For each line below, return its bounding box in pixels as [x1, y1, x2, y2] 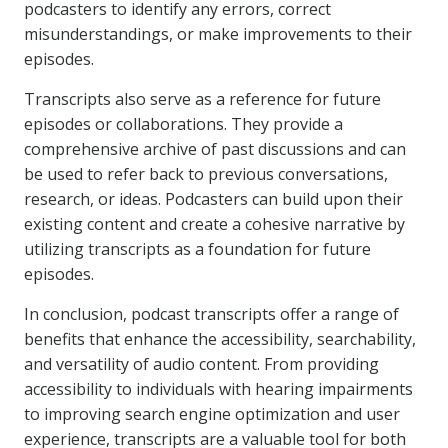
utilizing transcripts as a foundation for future [24, 238, 371, 260]
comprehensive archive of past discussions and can [24, 138, 406, 160]
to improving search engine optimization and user [24, 403, 400, 425]
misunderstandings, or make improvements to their [24, 23, 412, 45]
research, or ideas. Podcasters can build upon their [24, 188, 403, 210]
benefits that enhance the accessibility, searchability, [24, 328, 416, 350]
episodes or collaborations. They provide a [24, 113, 343, 135]
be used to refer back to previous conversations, [24, 163, 388, 185]
